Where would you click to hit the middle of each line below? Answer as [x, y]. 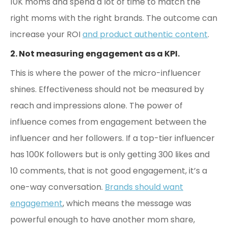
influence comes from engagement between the [108, 122]
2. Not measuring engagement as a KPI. [95, 53]
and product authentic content [145, 34]
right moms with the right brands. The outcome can [114, 18]
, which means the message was [127, 203]
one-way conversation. [58, 187]
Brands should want [144, 187]
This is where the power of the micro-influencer [106, 73]
